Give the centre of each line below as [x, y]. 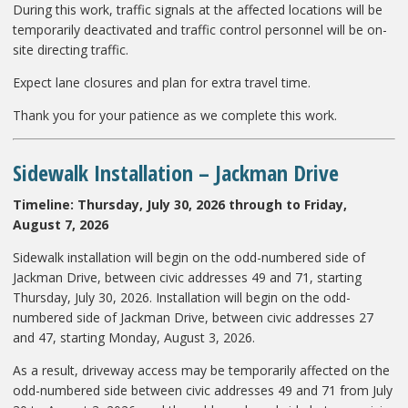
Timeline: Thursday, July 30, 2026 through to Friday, [180, 204]
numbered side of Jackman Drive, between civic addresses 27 [193, 317]
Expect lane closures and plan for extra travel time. [162, 82]
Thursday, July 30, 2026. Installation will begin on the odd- [182, 297]
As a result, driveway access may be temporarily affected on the [201, 370]
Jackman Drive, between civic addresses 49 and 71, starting [187, 277]
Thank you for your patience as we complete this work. [175, 115]
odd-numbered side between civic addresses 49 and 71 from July [203, 390]
